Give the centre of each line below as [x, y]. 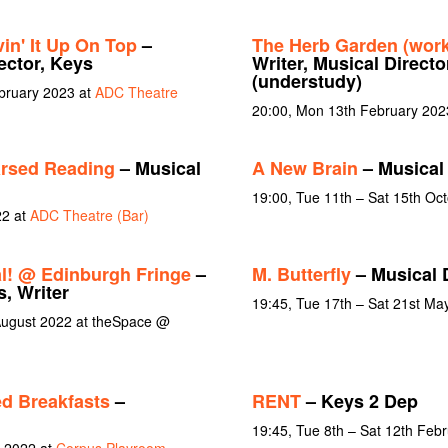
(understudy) [306, 80]
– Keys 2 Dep [359, 401]
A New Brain [304, 168]
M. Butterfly [301, 273]
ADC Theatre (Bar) [89, 215]
